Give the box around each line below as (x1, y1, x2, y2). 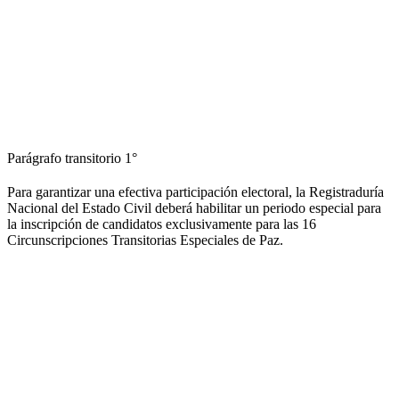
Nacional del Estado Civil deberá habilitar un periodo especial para (7, 199, 381, 216)
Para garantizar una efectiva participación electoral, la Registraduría (7, 183, 384, 199)
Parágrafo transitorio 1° (7, 150, 137, 166)
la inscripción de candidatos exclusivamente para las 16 (7, 216, 316, 232)
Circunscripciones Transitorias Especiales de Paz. (7, 232, 283, 248)
